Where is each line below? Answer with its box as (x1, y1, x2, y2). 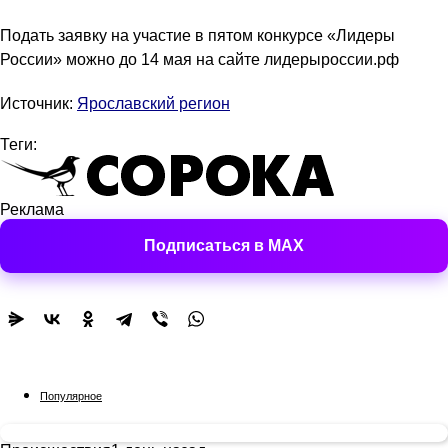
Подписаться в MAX (144, 237, 304, 255)
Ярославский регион (77, 95, 230, 113)
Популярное (40, 390, 102, 403)
